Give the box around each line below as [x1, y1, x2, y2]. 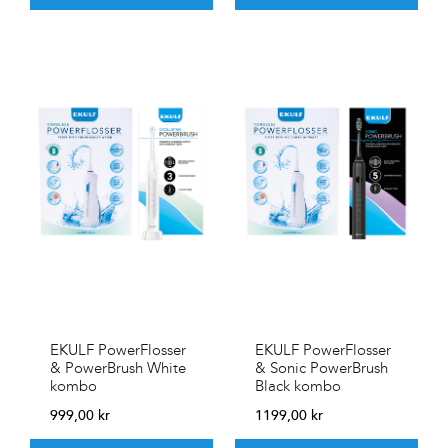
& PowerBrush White [50, 358, 186, 377]
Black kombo [255, 376, 341, 395]
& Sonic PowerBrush [255, 358, 388, 377]
